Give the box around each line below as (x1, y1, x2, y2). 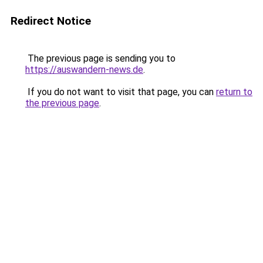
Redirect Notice (11, 14, 91, 28)
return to (216, 86, 252, 97)
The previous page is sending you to (25, 53, 176, 64)
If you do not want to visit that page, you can (25, 86, 216, 97)
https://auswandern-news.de (25, 64, 143, 75)
